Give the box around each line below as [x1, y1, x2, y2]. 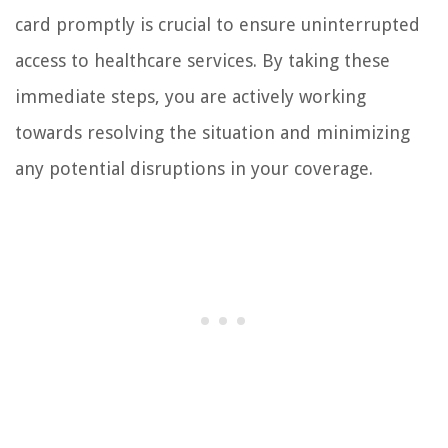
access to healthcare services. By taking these [15, 50, 390, 72]
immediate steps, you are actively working [15, 86, 366, 108]
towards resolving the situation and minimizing [15, 122, 410, 144]
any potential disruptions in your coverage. [15, 158, 373, 180]
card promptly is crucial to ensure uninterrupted [15, 14, 420, 36]
